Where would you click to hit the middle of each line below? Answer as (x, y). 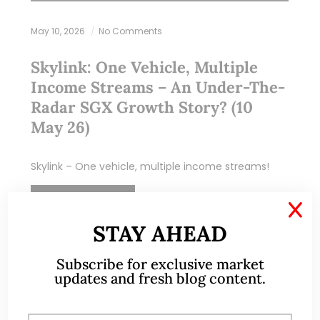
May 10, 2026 (59, 31)
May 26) (60, 127)
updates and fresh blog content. (160, 278)
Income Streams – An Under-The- (157, 87)
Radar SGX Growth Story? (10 (141, 107)
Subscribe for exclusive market (160, 264)
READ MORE (82, 202)
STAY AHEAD (160, 234)
